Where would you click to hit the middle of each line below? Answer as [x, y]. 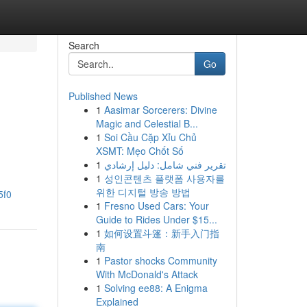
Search [84, 45]
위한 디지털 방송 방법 [143, 192]
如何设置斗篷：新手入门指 [161, 233]
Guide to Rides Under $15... [156, 219]
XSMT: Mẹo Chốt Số [139, 151]
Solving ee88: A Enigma [156, 288]
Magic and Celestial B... [147, 123]
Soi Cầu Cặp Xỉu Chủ [150, 137]
